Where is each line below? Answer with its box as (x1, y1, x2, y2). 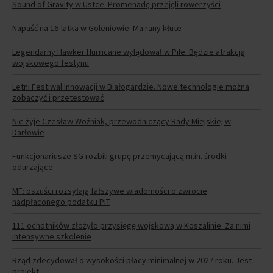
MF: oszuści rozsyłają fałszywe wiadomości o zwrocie (12, 185, 207, 197)
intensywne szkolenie (12, 231, 91, 243)
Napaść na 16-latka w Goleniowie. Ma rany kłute (12, 23, 182, 34)
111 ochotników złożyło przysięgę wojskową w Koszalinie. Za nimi (12, 220, 250, 232)
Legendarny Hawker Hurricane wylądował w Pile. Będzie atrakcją (12, 46, 245, 58)
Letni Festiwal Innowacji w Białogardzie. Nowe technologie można (12, 81, 249, 93)
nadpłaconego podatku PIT (12, 196, 110, 208)
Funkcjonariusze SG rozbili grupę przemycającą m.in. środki (12, 151, 227, 162)
